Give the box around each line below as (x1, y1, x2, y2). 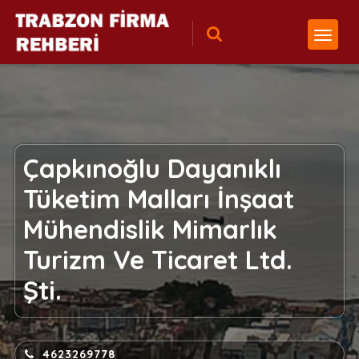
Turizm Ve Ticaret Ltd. (22, 244, 292, 276)
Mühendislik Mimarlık (22, 213, 277, 245)
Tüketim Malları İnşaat (22, 183, 294, 215)
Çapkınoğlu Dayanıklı (22, 152, 281, 184)
